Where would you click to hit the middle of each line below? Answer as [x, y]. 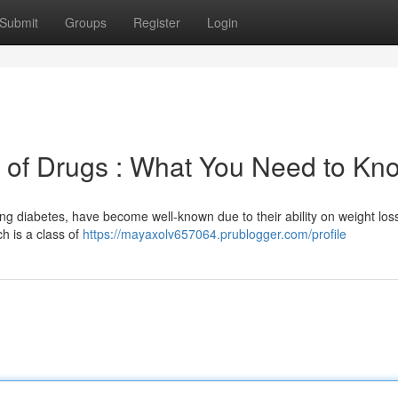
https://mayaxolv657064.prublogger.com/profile [215, 234]
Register [157, 22]
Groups [86, 22]
